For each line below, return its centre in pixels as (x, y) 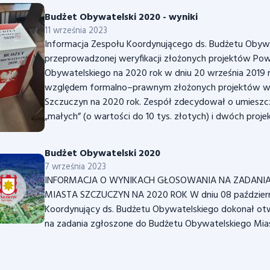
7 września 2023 (75, 167)
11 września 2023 (76, 31)
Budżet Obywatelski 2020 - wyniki (121, 18)
